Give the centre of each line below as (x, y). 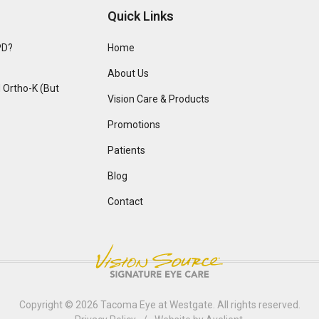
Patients (127, 150)
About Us (129, 73)
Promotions (134, 125)
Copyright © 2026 (59, 305)
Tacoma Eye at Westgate (156, 305)
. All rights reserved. (256, 305)
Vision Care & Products (159, 99)
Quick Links (141, 16)
